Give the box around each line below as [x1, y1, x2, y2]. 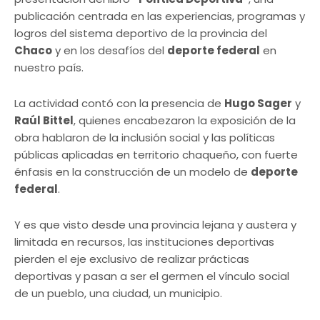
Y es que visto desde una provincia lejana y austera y [14, 217, 296, 233]
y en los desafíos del [52, 43, 167, 59]
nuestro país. [14, 60, 84, 76]
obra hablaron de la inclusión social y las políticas [14, 130, 275, 146]
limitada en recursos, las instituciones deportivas [14, 234, 274, 250]
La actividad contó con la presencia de [14, 96, 224, 111]
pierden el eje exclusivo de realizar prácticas [14, 251, 249, 267]
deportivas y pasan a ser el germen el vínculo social [14, 269, 289, 284]
